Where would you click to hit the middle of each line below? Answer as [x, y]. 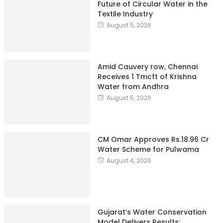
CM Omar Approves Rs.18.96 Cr [153, 139]
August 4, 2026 [129, 160]
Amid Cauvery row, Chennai [147, 66]
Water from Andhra [133, 86]
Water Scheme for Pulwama [148, 149]
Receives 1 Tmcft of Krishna [147, 76]
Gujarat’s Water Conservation [152, 212]
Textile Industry [125, 14]
